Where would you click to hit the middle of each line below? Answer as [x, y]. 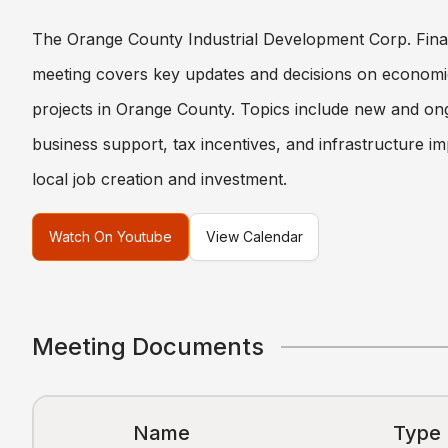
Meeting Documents [148, 347]
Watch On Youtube [110, 237]
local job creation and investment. [159, 179]
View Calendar [254, 237]
